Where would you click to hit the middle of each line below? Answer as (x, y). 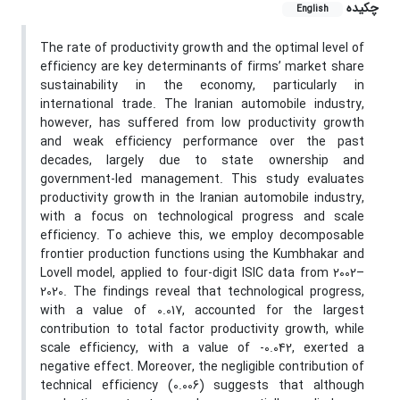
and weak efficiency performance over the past (202, 142)
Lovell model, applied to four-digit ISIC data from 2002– (202, 274)
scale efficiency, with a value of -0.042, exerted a (202, 349)
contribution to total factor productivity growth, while (202, 330)
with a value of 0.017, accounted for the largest (202, 311)
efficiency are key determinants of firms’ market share (202, 67)
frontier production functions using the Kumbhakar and (202, 255)
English (312, 9)
